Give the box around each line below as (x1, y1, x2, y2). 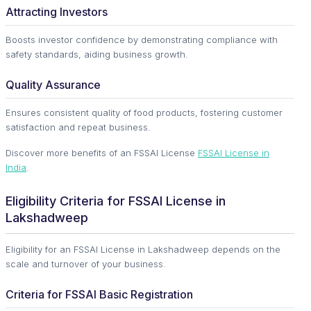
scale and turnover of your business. (6, 258, 166, 270)
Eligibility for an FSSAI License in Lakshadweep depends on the (6, 244, 280, 255)
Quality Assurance (6, 78, 101, 92)
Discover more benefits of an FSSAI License (6, 147, 198, 159)
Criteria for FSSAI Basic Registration (6, 287, 193, 302)
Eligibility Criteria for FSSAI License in (6, 194, 226, 209)
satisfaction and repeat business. (6, 121, 151, 133)
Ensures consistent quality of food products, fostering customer (6, 107, 283, 119)
